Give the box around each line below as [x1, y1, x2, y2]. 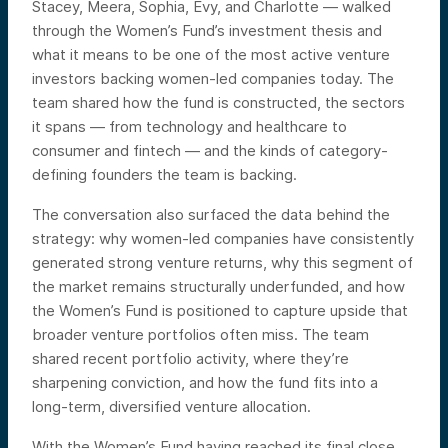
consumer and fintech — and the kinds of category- [32, 140, 388, 160]
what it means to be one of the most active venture [32, 44, 390, 64]
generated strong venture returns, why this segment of [32, 252, 413, 272]
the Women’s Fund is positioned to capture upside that [32, 300, 408, 320]
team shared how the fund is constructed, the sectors [32, 92, 405, 112]
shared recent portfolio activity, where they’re [32, 348, 349, 368]
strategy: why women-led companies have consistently [32, 228, 414, 248]
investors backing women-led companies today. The [32, 68, 394, 88]
